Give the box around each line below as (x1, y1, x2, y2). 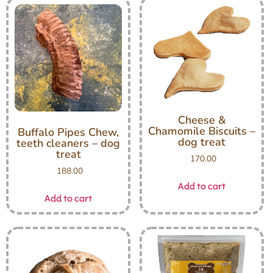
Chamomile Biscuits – (148, 124, 255, 139)
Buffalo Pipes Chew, (18, 125, 119, 140)
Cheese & (177, 113, 226, 128)
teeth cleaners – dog (16, 136, 120, 151)
